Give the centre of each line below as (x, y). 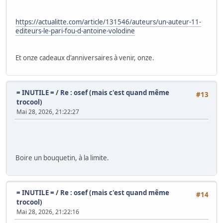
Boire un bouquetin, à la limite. (62, 158)
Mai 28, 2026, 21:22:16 (48, 212)
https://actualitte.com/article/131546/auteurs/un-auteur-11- (108, 22)
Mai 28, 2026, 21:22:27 (48, 112)
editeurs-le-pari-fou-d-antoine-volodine (75, 31)
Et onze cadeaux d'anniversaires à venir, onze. (85, 57)
